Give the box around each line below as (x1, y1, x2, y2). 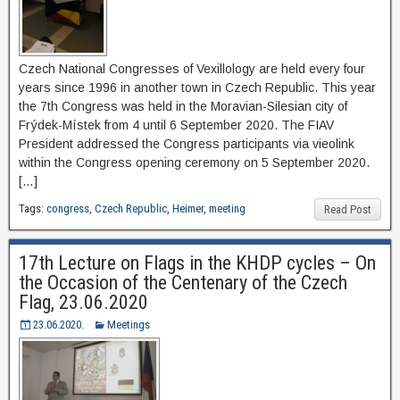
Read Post (324, 203, 371, 217)
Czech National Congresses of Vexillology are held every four (19, 62, 365, 77)
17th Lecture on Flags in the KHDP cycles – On (19, 252, 376, 275)
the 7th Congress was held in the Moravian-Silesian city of (19, 99, 347, 114)
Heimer (172, 202, 204, 216)
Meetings (107, 318, 150, 332)
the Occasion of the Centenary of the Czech (19, 271, 347, 295)
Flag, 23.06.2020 (19, 291, 148, 314)
